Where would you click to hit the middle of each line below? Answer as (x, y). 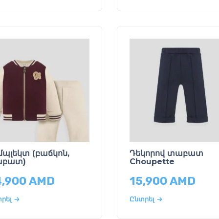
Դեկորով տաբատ (166, 153)
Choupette (152, 161)
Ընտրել (142, 199)
